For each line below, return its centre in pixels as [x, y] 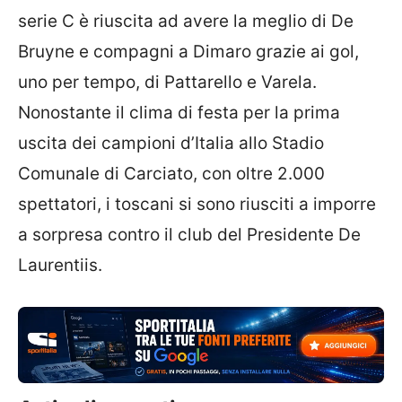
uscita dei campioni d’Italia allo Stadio [171, 144]
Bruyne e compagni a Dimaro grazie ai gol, [188, 52]
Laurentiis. [60, 266]
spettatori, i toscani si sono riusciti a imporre [197, 205]
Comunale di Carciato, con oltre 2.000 [171, 174]
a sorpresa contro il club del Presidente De [189, 235]
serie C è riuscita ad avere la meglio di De [186, 22]
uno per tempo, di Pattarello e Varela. [167, 83]
